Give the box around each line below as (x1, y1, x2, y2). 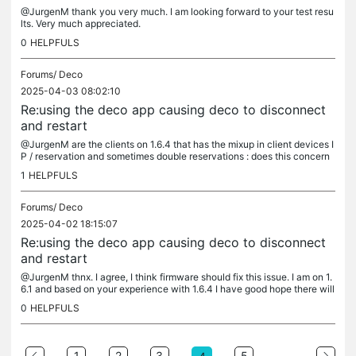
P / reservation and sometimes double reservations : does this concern (21, 150, 330, 162)
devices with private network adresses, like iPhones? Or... (21, 162, 274, 174)
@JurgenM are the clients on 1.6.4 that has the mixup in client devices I (21, 138, 334, 150)
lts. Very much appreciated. (21, 17, 141, 29)
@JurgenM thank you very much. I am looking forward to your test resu (21, 6, 334, 17)
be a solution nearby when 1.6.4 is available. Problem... (21, 295, 261, 307)
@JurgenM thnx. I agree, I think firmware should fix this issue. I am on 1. (21, 271, 332, 283)
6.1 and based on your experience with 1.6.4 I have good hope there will (21, 283, 335, 295)
